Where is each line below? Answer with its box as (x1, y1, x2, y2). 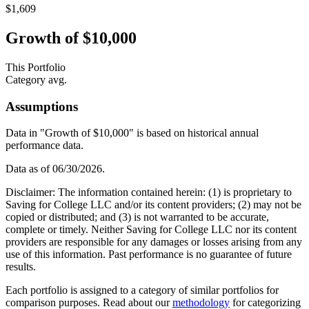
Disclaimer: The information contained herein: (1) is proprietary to (6, 186, 292, 199)
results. (6, 261, 36, 273)
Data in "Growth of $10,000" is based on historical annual (6, 127, 259, 139)
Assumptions (6, 99, 78, 114)
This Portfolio (6, 61, 66, 73)
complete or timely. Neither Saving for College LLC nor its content (6, 223, 297, 236)
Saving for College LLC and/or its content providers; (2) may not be (6, 199, 301, 211)
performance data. (6, 139, 83, 152)
